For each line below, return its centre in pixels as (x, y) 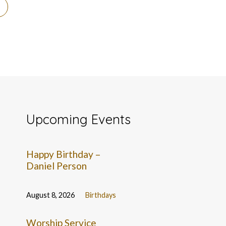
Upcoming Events (79, 119)
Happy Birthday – (64, 154)
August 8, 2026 (51, 195)
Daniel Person (57, 165)
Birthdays (101, 195)
